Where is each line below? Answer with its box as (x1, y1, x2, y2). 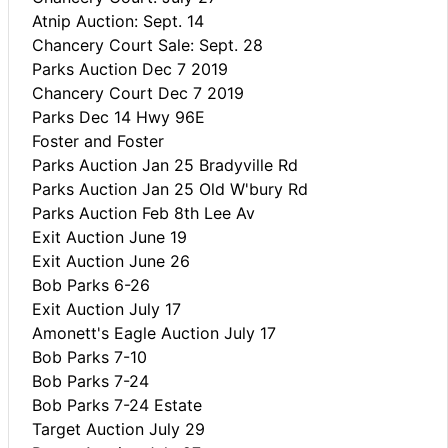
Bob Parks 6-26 (32, 274, 150, 295)
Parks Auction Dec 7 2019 (32, 58, 228, 79)
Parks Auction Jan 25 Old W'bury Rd (32, 178, 308, 199)
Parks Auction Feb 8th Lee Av (32, 202, 255, 223)
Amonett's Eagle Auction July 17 (32, 322, 276, 343)
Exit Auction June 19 (32, 226, 187, 247)
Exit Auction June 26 (32, 250, 190, 271)
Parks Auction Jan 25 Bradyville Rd (32, 154, 298, 175)
